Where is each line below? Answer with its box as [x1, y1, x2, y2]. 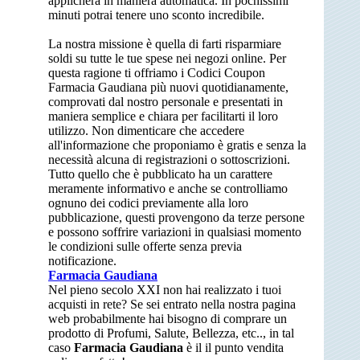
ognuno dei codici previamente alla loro [48, 195, 248, 210]
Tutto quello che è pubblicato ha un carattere [48, 166, 272, 181]
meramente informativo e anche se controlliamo [48, 181, 288, 195]
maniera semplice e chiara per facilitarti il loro [48, 108, 278, 123]
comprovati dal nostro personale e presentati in [48, 94, 283, 108]
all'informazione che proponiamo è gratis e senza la [48, 137, 306, 152]
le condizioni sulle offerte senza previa [48, 239, 242, 253]
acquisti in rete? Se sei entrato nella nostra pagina [48, 297, 296, 311]
